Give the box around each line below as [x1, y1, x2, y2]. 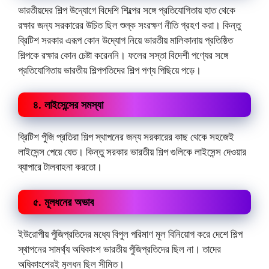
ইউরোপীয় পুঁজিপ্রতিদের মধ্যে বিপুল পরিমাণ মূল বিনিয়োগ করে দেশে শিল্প [18, 226, 243, 241]
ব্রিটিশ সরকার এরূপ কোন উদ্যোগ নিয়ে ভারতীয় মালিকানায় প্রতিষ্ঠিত [18, 32, 233, 47]
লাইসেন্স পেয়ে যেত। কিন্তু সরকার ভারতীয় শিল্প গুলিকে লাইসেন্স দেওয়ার [18, 145, 246, 159]
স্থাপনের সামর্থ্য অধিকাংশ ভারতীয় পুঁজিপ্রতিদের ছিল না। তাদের [18, 241, 221, 256]
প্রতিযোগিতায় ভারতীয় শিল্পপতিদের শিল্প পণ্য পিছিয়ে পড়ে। [18, 62, 201, 77]
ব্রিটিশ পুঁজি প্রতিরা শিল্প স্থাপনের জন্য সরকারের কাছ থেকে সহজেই [18, 130, 234, 144]
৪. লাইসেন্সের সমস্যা [33, 97, 103, 112]
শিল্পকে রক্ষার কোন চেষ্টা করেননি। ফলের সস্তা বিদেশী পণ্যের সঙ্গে [18, 47, 228, 62]
